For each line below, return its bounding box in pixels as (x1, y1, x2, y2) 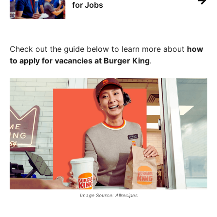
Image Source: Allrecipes (79, 192, 138, 198)
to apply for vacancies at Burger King (10, 56, 150, 65)
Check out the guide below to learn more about (10, 44, 187, 54)
